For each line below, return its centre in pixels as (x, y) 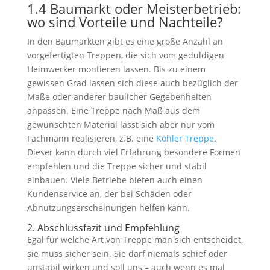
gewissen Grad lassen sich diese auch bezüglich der (132, 83)
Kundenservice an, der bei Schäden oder (109, 194)
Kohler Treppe (185, 138)
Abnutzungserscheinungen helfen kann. (108, 208)
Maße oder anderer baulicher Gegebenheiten (119, 97)
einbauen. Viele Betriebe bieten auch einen (115, 180)
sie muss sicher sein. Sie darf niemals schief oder (127, 253)
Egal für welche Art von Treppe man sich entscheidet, (135, 240)
